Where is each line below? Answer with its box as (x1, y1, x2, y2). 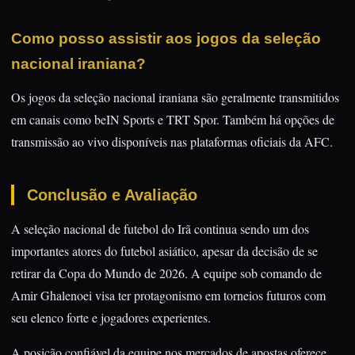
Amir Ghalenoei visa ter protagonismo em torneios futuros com (11, 287, 326, 303)
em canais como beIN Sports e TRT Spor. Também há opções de (11, 111, 334, 128)
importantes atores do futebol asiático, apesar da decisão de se (11, 242, 318, 259)
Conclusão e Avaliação (27, 186, 197, 204)
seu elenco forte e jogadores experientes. (11, 309, 211, 326)
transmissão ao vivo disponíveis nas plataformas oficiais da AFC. (11, 133, 333, 150)
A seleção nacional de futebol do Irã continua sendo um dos (11, 220, 309, 237)
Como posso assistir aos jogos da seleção (11, 30, 321, 47)
